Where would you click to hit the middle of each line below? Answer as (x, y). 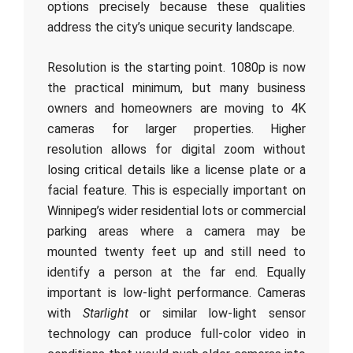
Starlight (105, 313)
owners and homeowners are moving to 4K (176, 108)
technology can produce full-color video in (176, 334)
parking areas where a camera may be (176, 231)
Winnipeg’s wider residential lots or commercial (176, 211)
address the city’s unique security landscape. (171, 27)
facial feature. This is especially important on (176, 190)
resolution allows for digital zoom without (176, 149)
